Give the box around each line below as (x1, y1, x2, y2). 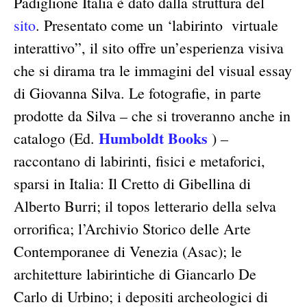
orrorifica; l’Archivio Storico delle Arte (14, 219, 251, 239)
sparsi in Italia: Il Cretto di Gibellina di (14, 173, 251, 194)
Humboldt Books (99, 127, 208, 150)
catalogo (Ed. (14, 128, 99, 149)
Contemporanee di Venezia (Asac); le (14, 241, 242, 262)
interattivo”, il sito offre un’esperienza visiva (14, 38, 284, 58)
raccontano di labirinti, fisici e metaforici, (14, 151, 265, 171)
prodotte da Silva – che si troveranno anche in (14, 106, 291, 126)
